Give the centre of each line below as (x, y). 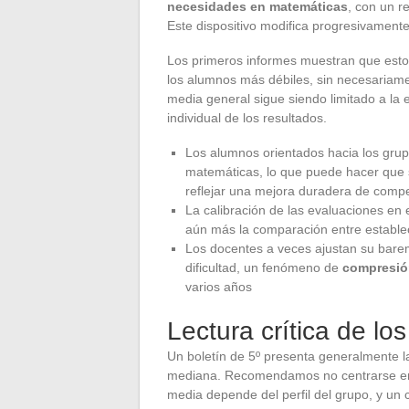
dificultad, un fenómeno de (264, 268)
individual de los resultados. (247, 118)
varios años (219, 287)
